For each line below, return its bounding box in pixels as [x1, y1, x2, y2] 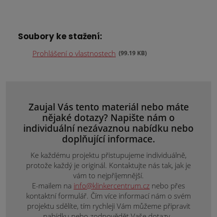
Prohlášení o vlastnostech [32, 48, 116, 58]
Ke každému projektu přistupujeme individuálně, [31, 150, 186, 160]
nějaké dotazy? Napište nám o [42, 111, 175, 124]
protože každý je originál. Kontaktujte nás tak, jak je [26, 160, 191, 170]
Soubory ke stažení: [18, 31, 102, 42]
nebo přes [150, 180, 185, 190]
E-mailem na [32, 180, 74, 190]
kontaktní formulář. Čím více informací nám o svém [26, 190, 191, 201]
